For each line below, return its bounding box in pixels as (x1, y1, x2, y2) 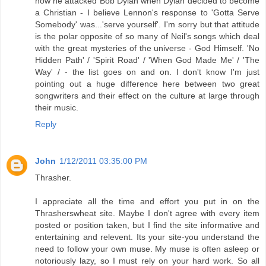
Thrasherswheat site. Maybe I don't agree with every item (35, 208, 259, 218)
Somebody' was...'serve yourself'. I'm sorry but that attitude (35, 20, 259, 30)
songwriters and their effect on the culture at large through (35, 91, 259, 101)
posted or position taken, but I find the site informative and (35, 220, 259, 230)
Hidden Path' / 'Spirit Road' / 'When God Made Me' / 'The (35, 55, 259, 65)
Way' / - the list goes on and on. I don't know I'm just (35, 67, 259, 77)
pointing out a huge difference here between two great (35, 79, 259, 89)
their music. (35, 103, 78, 113)
